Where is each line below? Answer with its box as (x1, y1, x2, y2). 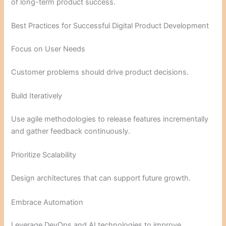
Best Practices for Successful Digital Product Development (11, 21, 209, 30)
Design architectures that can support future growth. (11, 174, 191, 183)
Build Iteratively (11, 91, 63, 101)
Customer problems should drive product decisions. (11, 67, 189, 77)
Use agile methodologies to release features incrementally (11, 114, 209, 124)
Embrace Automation (11, 197, 84, 207)
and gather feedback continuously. (11, 126, 131, 136)
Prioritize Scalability (11, 150, 77, 160)
